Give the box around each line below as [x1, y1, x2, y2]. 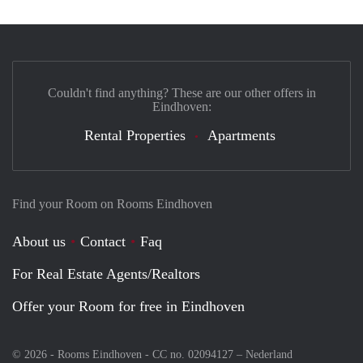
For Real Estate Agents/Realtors [12, 265, 200, 282]
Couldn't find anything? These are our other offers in [47, 85, 316, 100]
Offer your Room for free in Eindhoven [12, 297, 245, 314]
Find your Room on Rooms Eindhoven [12, 196, 212, 211]
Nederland [246, 348, 293, 361]
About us [12, 233, 66, 250]
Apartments [207, 126, 275, 143]
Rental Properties [84, 126, 186, 143]
